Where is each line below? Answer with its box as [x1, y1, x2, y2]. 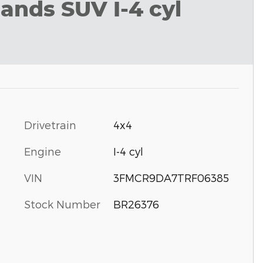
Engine [24, 145, 61, 158]
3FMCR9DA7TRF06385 [113, 171, 229, 184]
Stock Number [24, 198, 100, 211]
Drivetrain [24, 119, 76, 131]
